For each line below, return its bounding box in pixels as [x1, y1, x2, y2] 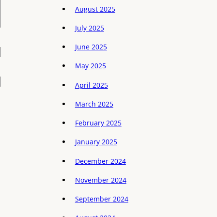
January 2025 [75, 137, 117, 147]
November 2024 [75, 175, 126, 185]
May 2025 [75, 61, 106, 71]
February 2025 [75, 118, 122, 128]
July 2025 [75, 23, 104, 32]
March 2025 [75, 99, 113, 108]
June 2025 [75, 42, 107, 52]
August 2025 [75, 4, 115, 14]
